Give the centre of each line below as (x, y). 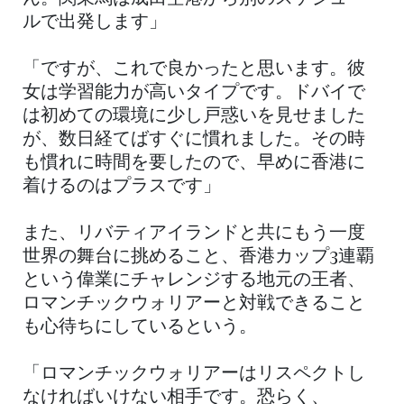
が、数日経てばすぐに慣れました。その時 (194, 139)
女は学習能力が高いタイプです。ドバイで (194, 92)
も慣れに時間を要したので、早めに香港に (194, 163)
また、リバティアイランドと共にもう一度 (194, 233)
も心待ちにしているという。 (140, 327)
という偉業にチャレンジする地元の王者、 (194, 280)
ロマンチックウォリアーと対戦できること (194, 303)
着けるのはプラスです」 (122, 186)
